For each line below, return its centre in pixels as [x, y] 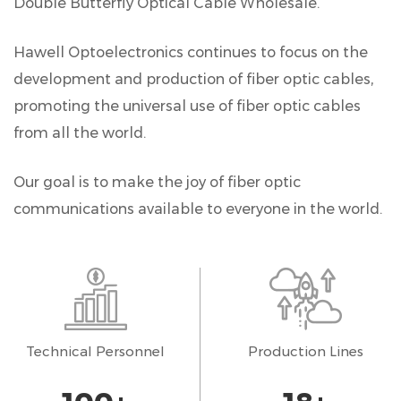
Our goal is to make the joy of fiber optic [157, 182]
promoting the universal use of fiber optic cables [187, 106]
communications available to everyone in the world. [198, 209]
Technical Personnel [95, 351]
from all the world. [80, 132]
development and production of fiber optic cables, [193, 79]
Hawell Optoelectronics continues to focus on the [191, 52]
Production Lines [305, 351]
